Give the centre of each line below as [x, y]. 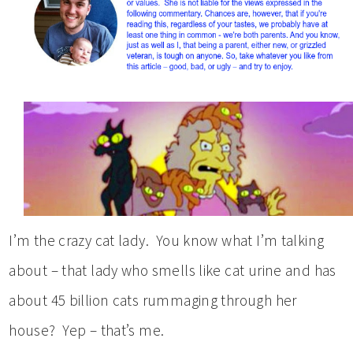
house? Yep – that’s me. [87, 330]
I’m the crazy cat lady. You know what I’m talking [167, 240]
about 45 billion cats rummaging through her [153, 300]
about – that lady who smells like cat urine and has [173, 270]
